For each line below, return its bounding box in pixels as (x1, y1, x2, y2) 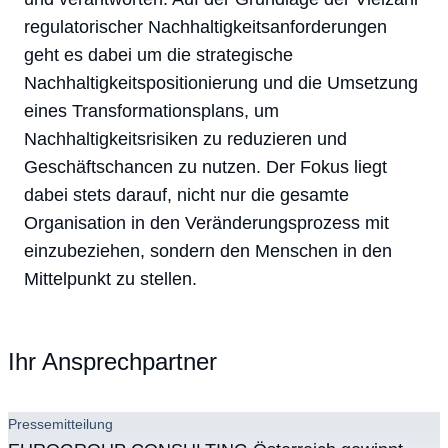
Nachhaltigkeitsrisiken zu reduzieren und (24, 128, 347, 149)
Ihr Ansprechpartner (8, 348, 217, 376)
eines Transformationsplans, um (24, 100, 279, 121)
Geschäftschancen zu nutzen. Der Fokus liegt (24, 156, 387, 177)
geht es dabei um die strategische (24, 44, 293, 65)
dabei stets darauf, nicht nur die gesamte (24, 184, 349, 205)
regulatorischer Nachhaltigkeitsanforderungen (24, 16, 387, 37)
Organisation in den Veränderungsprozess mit (24, 212, 389, 233)
